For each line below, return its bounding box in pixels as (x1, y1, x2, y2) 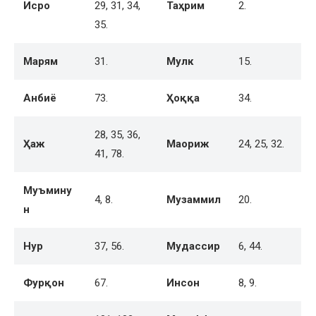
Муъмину (23, 184, 72, 197)
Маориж (166, 138, 209, 151)
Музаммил (166, 193, 221, 207)
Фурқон (23, 276, 64, 290)
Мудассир (166, 240, 220, 253)
